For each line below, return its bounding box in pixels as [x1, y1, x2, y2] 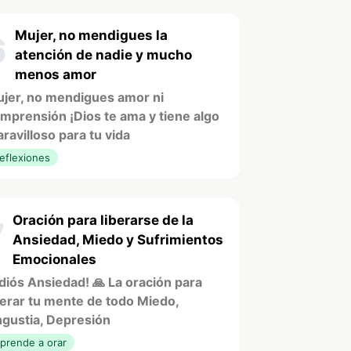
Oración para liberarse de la [13, 212, 194, 228]
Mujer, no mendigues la [15, 27, 168, 43]
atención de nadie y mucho [15, 46, 192, 63]
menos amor [15, 66, 96, 82]
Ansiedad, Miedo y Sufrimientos [13, 231, 223, 248]
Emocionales [13, 251, 96, 267]
